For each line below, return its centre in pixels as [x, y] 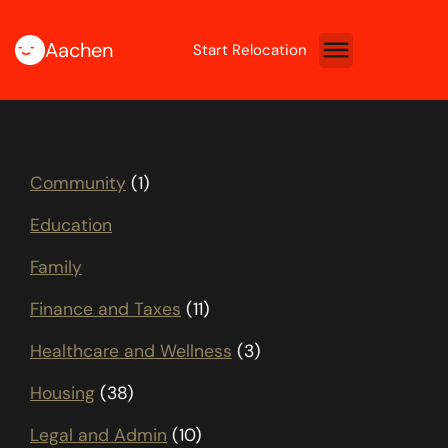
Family [56, 267]
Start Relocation [250, 49]
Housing [62, 393]
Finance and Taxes [105, 309]
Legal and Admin [98, 435]
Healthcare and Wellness [131, 351]
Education [71, 225]
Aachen [79, 50]
